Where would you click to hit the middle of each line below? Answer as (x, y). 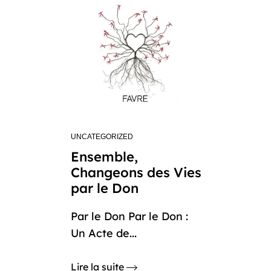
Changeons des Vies (136, 172)
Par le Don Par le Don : (129, 216)
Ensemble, (104, 157)
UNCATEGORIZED (102, 137)
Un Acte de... (104, 233)
